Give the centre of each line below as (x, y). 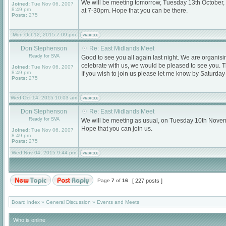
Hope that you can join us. (117, 129)
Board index (26, 202)
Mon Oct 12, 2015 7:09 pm (44, 35)
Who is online (29, 220)
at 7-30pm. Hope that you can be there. (134, 11)
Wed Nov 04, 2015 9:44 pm (44, 153)
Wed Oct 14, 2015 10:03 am (44, 98)
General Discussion (68, 202)
